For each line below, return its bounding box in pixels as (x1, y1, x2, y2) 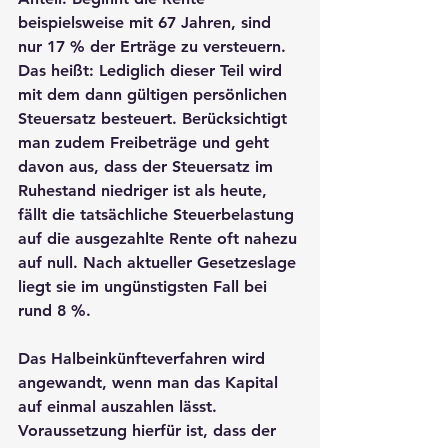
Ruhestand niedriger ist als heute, (18, 180, 272, 200)
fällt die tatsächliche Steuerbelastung (18, 204, 299, 224)
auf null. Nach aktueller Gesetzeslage (18, 252, 301, 272)
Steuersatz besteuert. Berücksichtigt (18, 108, 292, 128)
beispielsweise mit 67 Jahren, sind (18, 12, 276, 32)
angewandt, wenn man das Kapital (18, 372, 283, 392)
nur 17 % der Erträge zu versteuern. (18, 36, 291, 56)
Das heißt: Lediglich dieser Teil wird (18, 60, 287, 80)
